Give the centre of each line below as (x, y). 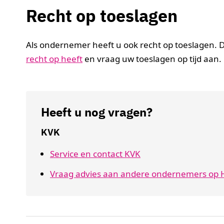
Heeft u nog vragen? (97, 112)
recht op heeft (54, 58)
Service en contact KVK (95, 153)
